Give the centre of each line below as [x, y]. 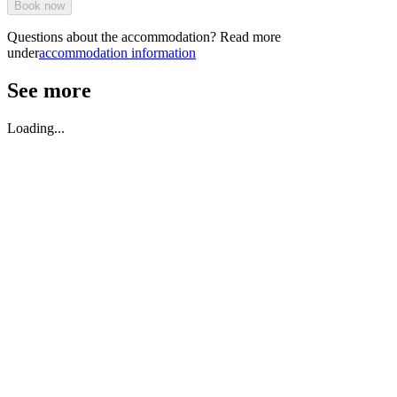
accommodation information [117, 52]
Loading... [36, 128]
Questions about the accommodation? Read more [144, 36]
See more [49, 90]
